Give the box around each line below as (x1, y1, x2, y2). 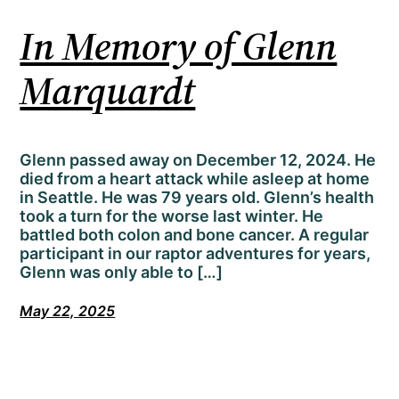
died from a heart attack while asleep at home (20, 169, 370, 189)
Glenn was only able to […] (20, 263, 224, 282)
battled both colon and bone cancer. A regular (20, 225, 370, 245)
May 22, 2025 (20, 302, 116, 321)
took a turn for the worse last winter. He (20, 207, 324, 226)
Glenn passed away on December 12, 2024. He (20, 151, 377, 170)
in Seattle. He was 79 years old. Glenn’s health (20, 188, 375, 208)
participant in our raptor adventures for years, (20, 244, 371, 264)
